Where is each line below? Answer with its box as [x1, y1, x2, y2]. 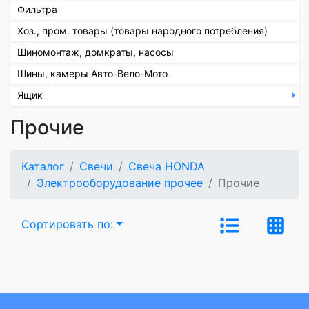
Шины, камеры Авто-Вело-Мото [17, 67, 168, 79]
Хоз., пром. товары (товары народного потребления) [17, 24, 268, 37]
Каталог [21, 159, 64, 173]
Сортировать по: [21, 217, 113, 231]
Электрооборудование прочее [37, 175, 203, 190]
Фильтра [17, 3, 57, 15]
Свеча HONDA [128, 159, 205, 173]
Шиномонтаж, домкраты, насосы [17, 46, 174, 58]
